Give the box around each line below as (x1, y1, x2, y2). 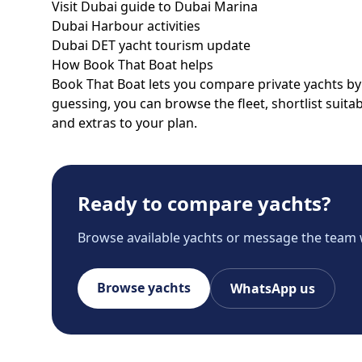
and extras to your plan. (52, 114, 197, 132)
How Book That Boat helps (52, 56, 213, 74)
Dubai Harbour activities (52, 17, 200, 35)
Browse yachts (97, 279, 191, 297)
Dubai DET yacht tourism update (52, 36, 250, 54)
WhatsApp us (230, 280, 315, 297)
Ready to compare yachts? (78, 190, 330, 217)
